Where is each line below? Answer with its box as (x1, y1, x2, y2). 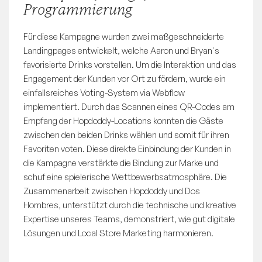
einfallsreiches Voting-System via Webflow (23, 87, 185, 99)
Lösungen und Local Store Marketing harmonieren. (23, 227, 213, 239)
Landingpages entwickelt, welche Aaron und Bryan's (23, 45, 219, 57)
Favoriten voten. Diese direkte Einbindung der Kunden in (23, 143, 231, 155)
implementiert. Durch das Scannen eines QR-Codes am (23, 101, 235, 113)
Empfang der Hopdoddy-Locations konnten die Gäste (23, 115, 223, 127)
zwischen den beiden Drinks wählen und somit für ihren (23, 129, 229, 141)
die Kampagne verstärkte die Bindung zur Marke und (23, 157, 219, 169)
